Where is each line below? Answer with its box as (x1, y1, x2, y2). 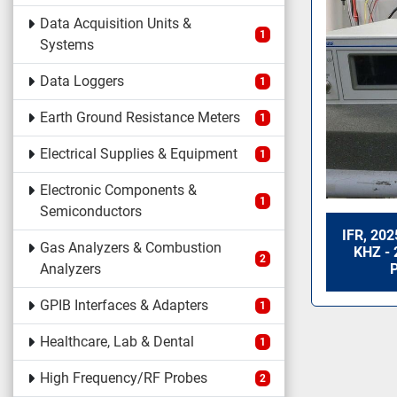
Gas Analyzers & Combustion (39, 239, 222, 256)
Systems (39, 36, 94, 53)
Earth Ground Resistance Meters (39, 109, 240, 126)
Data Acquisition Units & (39, 15, 191, 32)
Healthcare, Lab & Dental (39, 333, 194, 350)
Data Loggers (39, 73, 124, 90)
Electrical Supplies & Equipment (39, 145, 237, 162)
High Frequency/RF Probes (39, 370, 207, 386)
